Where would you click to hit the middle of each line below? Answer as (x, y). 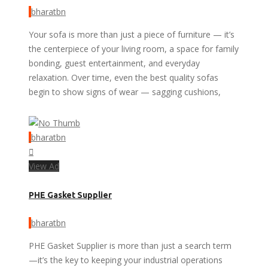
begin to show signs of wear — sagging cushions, (125, 92)
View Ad (44, 166)
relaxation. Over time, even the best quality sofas (124, 78)
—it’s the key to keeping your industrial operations (126, 260)
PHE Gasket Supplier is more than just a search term (130, 245)
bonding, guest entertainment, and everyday (114, 63)
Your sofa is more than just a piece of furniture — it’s (132, 35)
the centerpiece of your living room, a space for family (134, 49)
